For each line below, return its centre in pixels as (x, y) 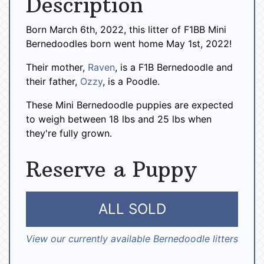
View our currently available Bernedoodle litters (132, 239)
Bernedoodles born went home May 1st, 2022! (129, 43)
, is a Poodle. (131, 81)
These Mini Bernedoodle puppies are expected (130, 105)
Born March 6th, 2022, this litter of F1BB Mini (126, 29)
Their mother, (57, 67)
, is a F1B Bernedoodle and (174, 67)
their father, (53, 81)
